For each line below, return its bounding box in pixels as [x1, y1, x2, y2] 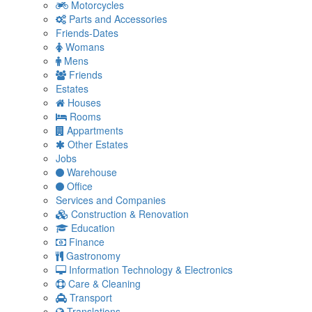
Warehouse [67, 165, 117, 179]
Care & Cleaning [68, 276, 141, 290]
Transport [70, 290, 112, 304]
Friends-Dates [56, 26, 118, 40]
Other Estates [68, 137, 128, 151]
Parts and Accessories [69, 12, 167, 26]
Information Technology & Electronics [69, 263, 233, 276]
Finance [69, 235, 104, 249]
